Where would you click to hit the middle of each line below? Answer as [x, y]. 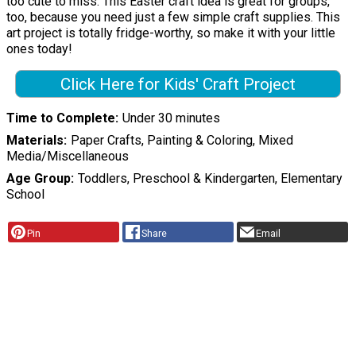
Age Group [39, 179]
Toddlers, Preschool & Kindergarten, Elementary [210, 179]
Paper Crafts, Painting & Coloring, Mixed [182, 141]
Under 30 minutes [171, 118]
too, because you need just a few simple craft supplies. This [173, 17]
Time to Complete [61, 118]
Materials [35, 141]
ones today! [39, 48]
